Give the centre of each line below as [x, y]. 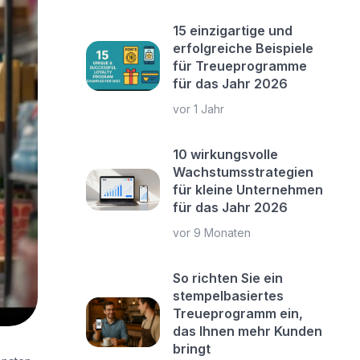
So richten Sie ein [228, 278]
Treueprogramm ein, [238, 313]
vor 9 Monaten [212, 233]
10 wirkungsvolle [226, 154]
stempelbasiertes [229, 296]
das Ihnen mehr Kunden [248, 331]
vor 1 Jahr [199, 109]
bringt [192, 349]
